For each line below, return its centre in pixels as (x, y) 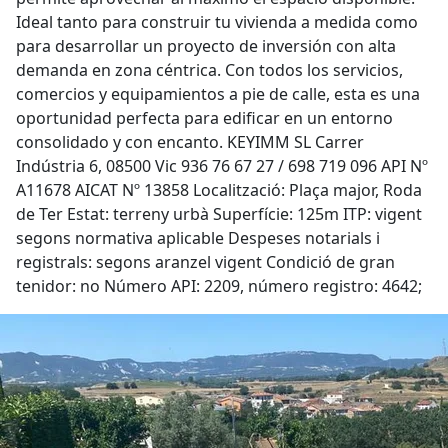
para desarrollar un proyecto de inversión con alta (206, 46)
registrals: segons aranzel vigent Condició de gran (205, 262)
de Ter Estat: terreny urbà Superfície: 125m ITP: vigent (219, 214)
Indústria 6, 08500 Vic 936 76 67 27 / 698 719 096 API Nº (222, 166)
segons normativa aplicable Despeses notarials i (198, 238)
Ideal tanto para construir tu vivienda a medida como (217, 22)
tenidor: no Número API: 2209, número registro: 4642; (219, 286)
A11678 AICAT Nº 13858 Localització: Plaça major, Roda (219, 190)
